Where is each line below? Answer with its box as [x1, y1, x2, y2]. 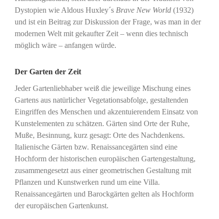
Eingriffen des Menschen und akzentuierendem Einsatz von [14, 107, 198, 116]
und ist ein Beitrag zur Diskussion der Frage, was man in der [14, 17, 201, 26]
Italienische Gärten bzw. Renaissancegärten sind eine [14, 142, 177, 151]
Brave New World [115, 5, 171, 14]
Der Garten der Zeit [14, 67, 81, 76]
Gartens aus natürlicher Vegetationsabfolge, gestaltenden [14, 95, 188, 104]
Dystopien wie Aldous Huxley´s [14, 5, 116, 14]
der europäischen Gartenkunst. [14, 201, 109, 210]
